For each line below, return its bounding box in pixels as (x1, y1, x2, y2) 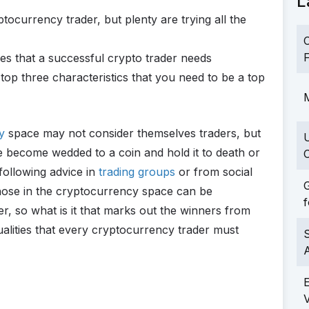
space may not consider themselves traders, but (5, 126, 261, 140)
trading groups (99, 164, 175, 179)
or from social (175, 164, 252, 179)
